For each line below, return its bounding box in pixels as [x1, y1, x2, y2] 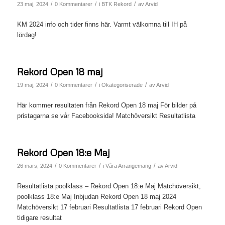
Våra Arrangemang [105, 162, 151, 169]
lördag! [17, 31, 37, 39]
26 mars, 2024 [17, 162, 52, 169]
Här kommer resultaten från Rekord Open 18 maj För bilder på [17, 101, 196, 109]
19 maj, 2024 [17, 81, 48, 88]
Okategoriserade [101, 81, 143, 88]
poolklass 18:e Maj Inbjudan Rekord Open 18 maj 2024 [17, 192, 176, 200]
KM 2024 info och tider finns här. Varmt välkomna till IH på [17, 20, 187, 28]
